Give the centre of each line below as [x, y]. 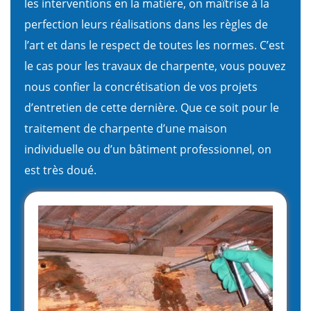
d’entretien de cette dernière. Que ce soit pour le [152, 107]
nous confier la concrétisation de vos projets [141, 86]
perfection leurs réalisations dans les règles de [146, 24]
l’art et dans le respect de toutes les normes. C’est [154, 45]
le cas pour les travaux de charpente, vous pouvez [155, 66]
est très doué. [60, 170]
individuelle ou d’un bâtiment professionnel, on [148, 149]
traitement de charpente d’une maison [126, 128]
